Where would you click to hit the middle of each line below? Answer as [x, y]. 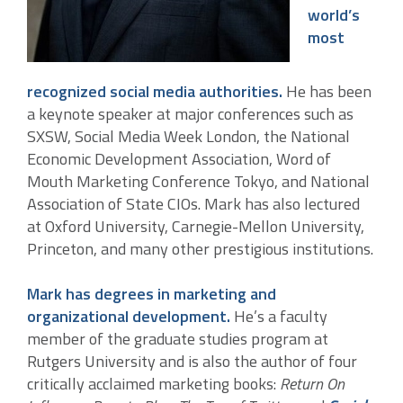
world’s [334, 15]
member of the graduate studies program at [178, 339]
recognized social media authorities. [155, 91]
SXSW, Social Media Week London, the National [188, 136]
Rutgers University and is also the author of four [192, 361]
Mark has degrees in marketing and [152, 294]
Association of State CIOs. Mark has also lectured [193, 204]
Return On [312, 384]
